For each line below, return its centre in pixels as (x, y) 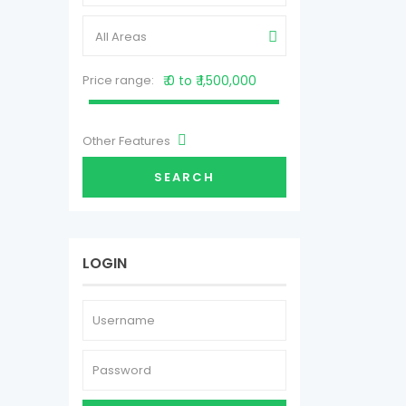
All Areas (121, 37)
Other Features (128, 141)
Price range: (118, 80)
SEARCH (184, 177)
